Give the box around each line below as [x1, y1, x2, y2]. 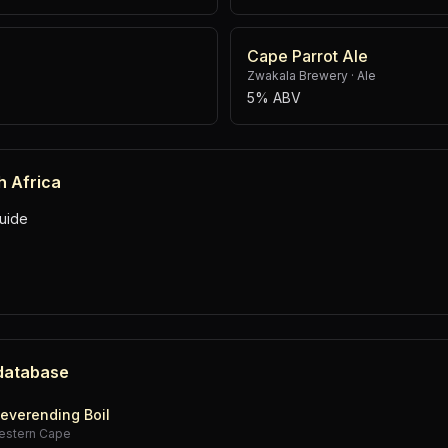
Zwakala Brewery [247, 68, 348, 83]
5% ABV [247, 89, 301, 106]
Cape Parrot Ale [247, 46, 368, 66]
